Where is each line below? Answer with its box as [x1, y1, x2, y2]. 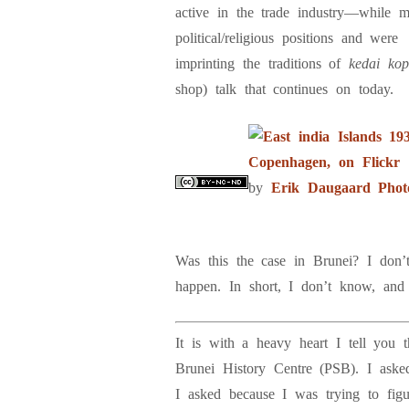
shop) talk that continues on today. [175, 81, 394, 97]
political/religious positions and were [175, 30, 399, 46]
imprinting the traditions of [175, 56, 350, 71]
